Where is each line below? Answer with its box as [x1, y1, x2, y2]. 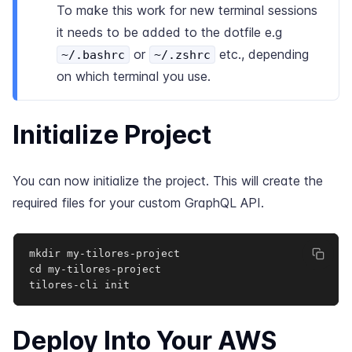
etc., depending [215, 46, 309, 62]
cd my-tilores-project [29, 263, 161, 275]
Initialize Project [13, 119, 211, 150]
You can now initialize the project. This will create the [13, 173, 323, 189]
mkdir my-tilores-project [29, 247, 180, 259]
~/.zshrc [154, 48, 211, 61]
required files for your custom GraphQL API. [13, 195, 264, 211]
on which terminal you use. [57, 68, 211, 84]
